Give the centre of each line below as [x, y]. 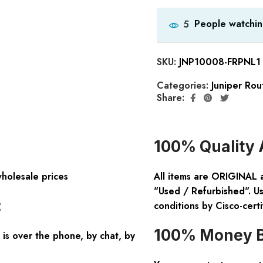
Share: [170, 98]
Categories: [184, 85]
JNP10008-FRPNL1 [220, 62]
